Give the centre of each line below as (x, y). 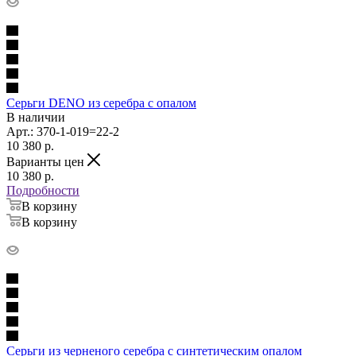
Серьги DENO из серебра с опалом (101, 103)
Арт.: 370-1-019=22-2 (63, 131)
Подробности (43, 190)
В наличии (36, 117)
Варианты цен (47, 161)
